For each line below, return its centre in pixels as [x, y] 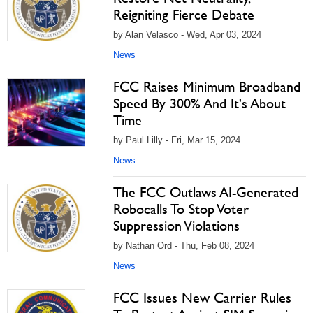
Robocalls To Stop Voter [181, 209]
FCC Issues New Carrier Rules [202, 298]
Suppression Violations [176, 226]
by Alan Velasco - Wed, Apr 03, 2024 [187, 35]
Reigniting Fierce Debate [184, 15]
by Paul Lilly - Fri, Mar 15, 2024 [177, 140]
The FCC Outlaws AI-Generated [206, 192]
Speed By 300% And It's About [199, 103]
